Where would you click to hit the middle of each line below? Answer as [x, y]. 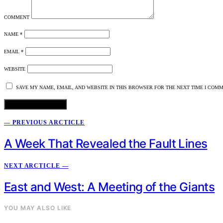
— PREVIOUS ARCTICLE [45, 123]
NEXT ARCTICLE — [36, 166]
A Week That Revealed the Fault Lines [106, 144]
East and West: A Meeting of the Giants [110, 187]
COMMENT [17, 17]
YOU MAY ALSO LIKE [38, 208]
